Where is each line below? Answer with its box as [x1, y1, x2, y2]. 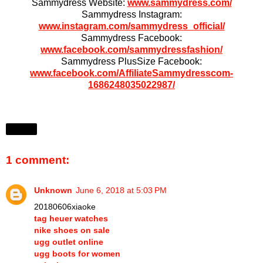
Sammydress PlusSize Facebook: [61, 56, 202, 67]
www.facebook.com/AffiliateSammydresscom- [30, 68, 233, 79]
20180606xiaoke [34, 202, 96, 212]
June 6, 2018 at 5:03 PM [76, 186, 167, 195]
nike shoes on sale [34, 225, 110, 235]
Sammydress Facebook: [81, 33, 182, 43]
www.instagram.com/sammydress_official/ [38, 21, 225, 32]
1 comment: [6, 153, 69, 166]
